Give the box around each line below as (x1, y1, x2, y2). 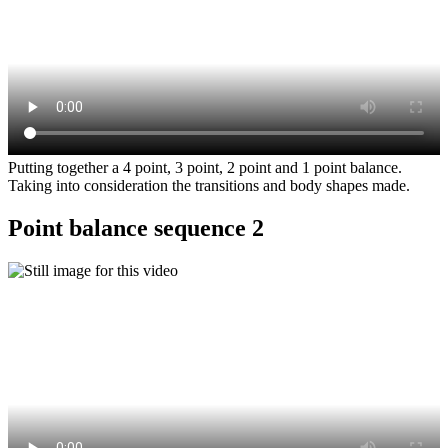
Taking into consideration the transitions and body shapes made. (8, 177, 410, 195)
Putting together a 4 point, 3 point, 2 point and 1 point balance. (8, 159, 402, 177)
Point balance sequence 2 (8, 214, 264, 241)
